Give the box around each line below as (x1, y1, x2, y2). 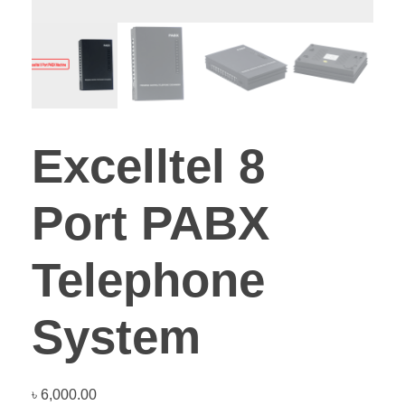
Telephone (32, 252, 265, 306)
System (32, 309, 201, 363)
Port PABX (32, 195, 269, 250)
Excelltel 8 (32, 138, 265, 193)
